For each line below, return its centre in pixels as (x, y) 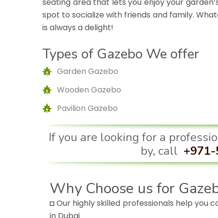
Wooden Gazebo (89, 90)
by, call (160, 151)
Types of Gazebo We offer (121, 54)
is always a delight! (78, 28)
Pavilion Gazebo (87, 109)
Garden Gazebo (88, 72)
